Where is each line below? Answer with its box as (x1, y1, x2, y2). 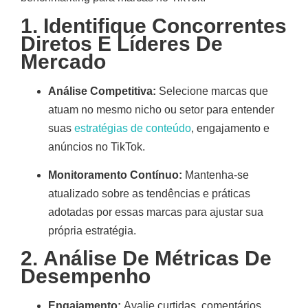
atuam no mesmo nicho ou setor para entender (48, 103, 274, 115)
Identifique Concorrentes (43, 14, 287, 37)
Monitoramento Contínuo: (48, 169, 182, 181)
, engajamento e (191, 122, 269, 134)
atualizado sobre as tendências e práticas (48, 188, 250, 200)
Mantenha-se (182, 169, 249, 181)
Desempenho (21, 265, 151, 288)
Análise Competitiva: (48, 85, 156, 97)
